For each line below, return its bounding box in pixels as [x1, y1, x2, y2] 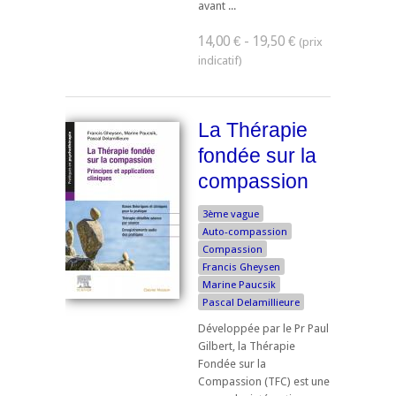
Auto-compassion [202, 225, 287, 238]
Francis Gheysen [202, 260, 280, 273]
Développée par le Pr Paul [198, 321, 329, 335]
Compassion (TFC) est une [198, 374, 330, 388]
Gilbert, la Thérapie [198, 339, 295, 353]
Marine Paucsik [202, 278, 276, 291]
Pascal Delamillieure [202, 295, 300, 308]
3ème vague [202, 207, 259, 220]
